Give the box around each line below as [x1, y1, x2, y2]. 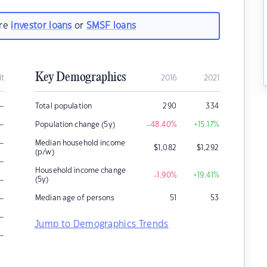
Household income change [35, 167, 126, 174]
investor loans [11, 21, 72, 30]
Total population [35, 103, 92, 110]
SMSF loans [86, 21, 136, 30]
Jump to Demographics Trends [35, 220, 169, 229]
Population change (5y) [35, 121, 115, 128]
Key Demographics [35, 70, 126, 85]
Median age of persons [35, 194, 114, 201]
